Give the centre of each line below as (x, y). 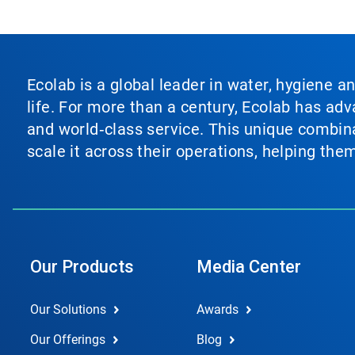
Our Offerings (68, 340)
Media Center (248, 267)
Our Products (82, 267)
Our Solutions (68, 309)
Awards (217, 309)
